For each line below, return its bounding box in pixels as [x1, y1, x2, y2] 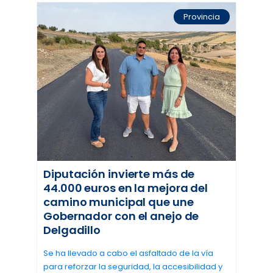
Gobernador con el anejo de [43, 208, 199, 224]
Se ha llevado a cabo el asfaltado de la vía [43, 247, 213, 260]
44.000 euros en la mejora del [43, 180, 208, 196]
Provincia [183, 11, 220, 23]
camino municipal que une [43, 194, 194, 210]
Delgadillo [43, 222, 101, 238]
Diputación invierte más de [43, 166, 195, 182]
